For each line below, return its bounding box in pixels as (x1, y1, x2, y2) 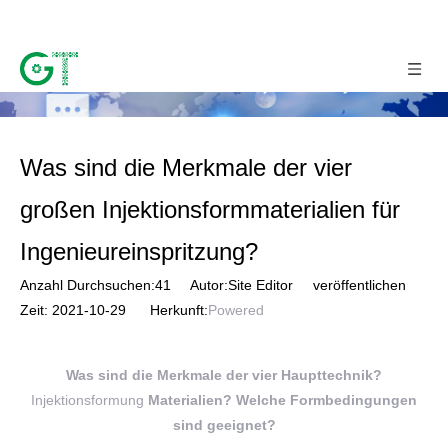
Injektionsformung (31, 392, 144, 408)
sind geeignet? (172, 417, 276, 433)
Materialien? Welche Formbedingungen (144, 392, 417, 408)
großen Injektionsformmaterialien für (20, 196, 400, 223)
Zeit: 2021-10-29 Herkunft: (20, 302, 208, 318)
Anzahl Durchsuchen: (20, 277, 155, 293)
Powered (208, 302, 264, 318)
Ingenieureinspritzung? (20, 238, 258, 265)
